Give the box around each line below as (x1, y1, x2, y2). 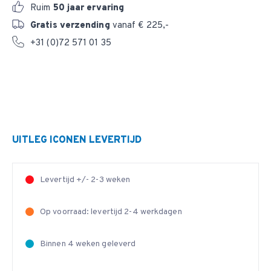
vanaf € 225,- (109, 20, 169, 31)
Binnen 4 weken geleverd (40, 239, 136, 249)
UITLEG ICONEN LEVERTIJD (12, 134, 142, 146)
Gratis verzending (30, 20, 110, 31)
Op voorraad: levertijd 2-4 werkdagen (40, 207, 182, 217)
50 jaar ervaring (53, 2, 125, 14)
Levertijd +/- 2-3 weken (40, 175, 131, 185)
